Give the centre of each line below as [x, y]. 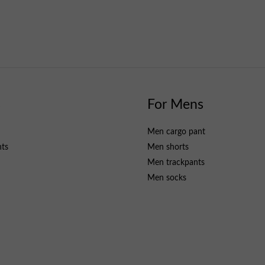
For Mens [175, 104]
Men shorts [168, 147]
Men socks [167, 178]
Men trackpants [176, 162]
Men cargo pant [176, 132]
